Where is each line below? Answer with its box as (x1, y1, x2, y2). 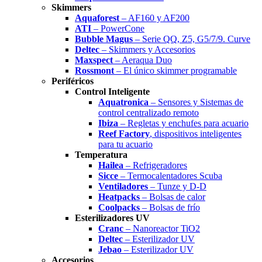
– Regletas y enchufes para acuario (118, 118, 249, 128)
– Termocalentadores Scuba (118, 171, 222, 181)
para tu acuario (98, 139, 153, 149)
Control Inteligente (75, 87, 150, 96)
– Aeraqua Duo (113, 55, 172, 65)
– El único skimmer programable (114, 65, 237, 75)
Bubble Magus (75, 34, 133, 44)
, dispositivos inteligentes (150, 129, 242, 139)
